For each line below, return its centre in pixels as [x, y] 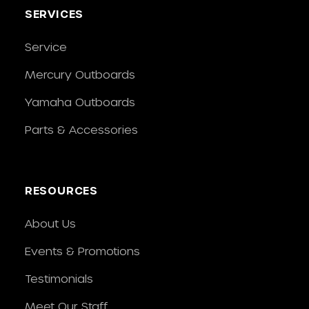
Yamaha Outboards [80, 102]
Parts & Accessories [81, 130]
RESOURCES [61, 190]
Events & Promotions [82, 251]
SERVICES [54, 14]
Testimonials [59, 279]
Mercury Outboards [80, 74]
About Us [50, 223]
